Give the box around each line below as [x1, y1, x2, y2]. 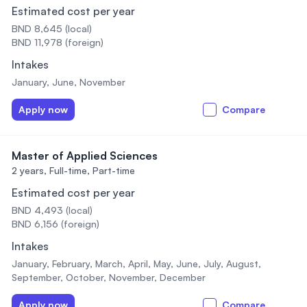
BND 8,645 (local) [12, 23, 92, 34]
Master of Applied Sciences [12, 149, 158, 162]
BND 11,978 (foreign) [12, 36, 103, 48]
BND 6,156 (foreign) [12, 218, 99, 230]
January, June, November [12, 76, 125, 88]
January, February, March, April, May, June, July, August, [12, 258, 261, 269]
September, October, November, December [12, 271, 206, 283]
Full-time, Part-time [49, 164, 135, 176]
